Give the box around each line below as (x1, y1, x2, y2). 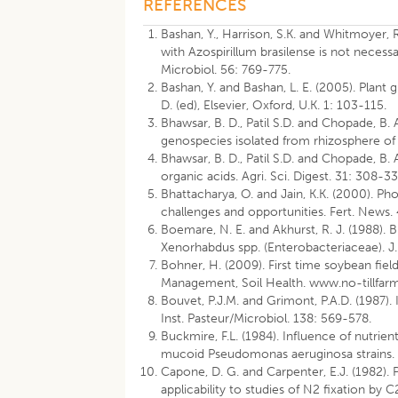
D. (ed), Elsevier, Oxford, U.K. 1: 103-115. (161, 98, 387, 113)
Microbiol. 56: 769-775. (161, 62, 291, 77)
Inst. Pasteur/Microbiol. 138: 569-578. (161, 311, 372, 326)
